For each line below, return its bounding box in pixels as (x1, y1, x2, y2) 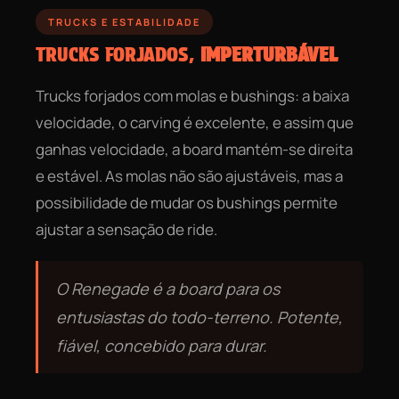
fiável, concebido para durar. (56, 334, 267, 356)
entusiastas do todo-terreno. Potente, (56, 305, 343, 328)
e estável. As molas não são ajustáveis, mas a (36, 165, 343, 186)
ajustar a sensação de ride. (36, 218, 217, 240)
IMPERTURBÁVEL (200, 42, 338, 66)
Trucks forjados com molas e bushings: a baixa (36, 85, 349, 106)
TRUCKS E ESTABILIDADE (48, 14, 200, 28)
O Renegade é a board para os (56, 277, 280, 299)
